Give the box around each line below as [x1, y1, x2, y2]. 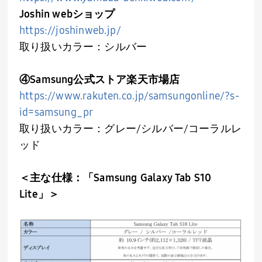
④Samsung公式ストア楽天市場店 [19, 73, 180, 86]
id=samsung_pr [19, 105, 94, 119]
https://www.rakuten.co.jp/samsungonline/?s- [19, 89, 239, 102]
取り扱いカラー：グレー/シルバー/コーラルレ [19, 122, 242, 135]
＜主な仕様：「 [19, 171, 94, 184]
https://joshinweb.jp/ [19, 23, 121, 37]
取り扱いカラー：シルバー [19, 40, 147, 53]
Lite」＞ [19, 187, 60, 201]
